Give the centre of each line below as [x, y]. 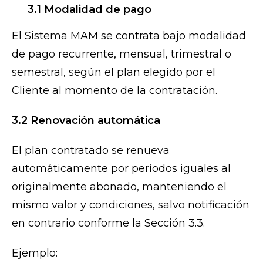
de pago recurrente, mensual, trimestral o [122, 54]
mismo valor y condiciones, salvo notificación [131, 205]
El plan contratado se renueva [91, 151]
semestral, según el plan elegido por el [114, 73]
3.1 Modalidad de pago [90, 10]
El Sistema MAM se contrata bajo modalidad [129, 36]
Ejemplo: [35, 253]
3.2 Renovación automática [86, 121]
